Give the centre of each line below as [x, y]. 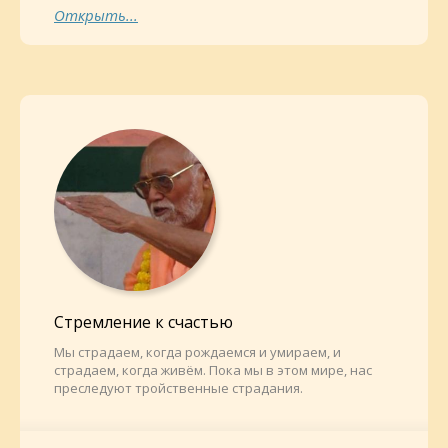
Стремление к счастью [143, 322]
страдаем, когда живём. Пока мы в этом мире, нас [213, 370]
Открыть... [96, 15]
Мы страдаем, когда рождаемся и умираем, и [197, 352]
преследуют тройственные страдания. [178, 388]
